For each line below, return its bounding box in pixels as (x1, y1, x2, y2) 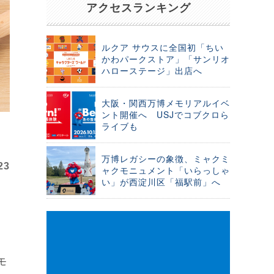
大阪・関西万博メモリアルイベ (102, 97, 230, 109)
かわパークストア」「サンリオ (102, 53, 230, 65)
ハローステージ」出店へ (102, 64, 202, 76)
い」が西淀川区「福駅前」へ (102, 176, 221, 188)
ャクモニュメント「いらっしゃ (102, 164, 230, 176)
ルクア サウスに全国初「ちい (102, 41, 224, 53)
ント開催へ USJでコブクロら (102, 108, 229, 120)
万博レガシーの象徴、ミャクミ (102, 152, 230, 165)
